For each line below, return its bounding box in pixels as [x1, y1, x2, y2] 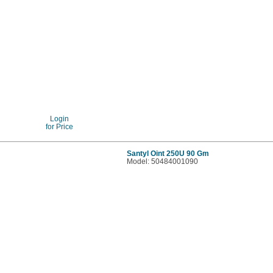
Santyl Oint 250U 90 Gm [127, 149, 210, 157]
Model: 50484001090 [127, 157, 199, 165]
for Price [45, 122, 73, 130]
